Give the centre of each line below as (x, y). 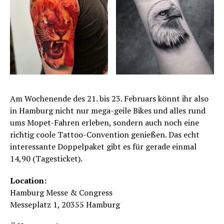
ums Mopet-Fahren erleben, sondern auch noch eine (104, 122)
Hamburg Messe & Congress (61, 192)
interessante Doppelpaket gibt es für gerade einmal (103, 146)
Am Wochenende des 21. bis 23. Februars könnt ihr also (109, 98)
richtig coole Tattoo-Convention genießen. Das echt (105, 134)
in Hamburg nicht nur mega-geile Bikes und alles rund (108, 110)
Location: (28, 180)
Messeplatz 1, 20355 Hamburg (65, 204)
